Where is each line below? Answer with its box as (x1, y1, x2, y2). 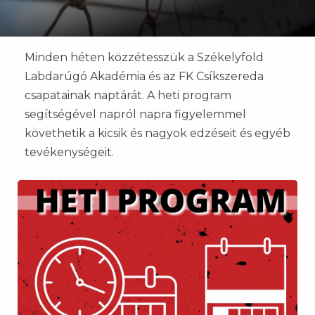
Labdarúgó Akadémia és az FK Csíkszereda (25, 70, 264, 83)
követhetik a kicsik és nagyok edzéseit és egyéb (25, 127, 290, 140)
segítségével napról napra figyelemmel (25, 108, 246, 121)
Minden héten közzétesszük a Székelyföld (25, 51, 264, 64)
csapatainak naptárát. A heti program (25, 89, 231, 102)
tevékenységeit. (25, 146, 114, 159)
